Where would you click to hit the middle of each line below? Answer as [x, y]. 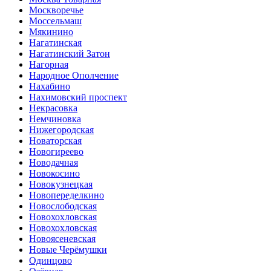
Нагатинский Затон [70, 54]
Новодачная [54, 162]
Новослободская [63, 206]
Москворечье [56, 10]
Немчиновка [55, 119]
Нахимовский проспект [78, 97]
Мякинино [51, 32]
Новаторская [55, 141]
